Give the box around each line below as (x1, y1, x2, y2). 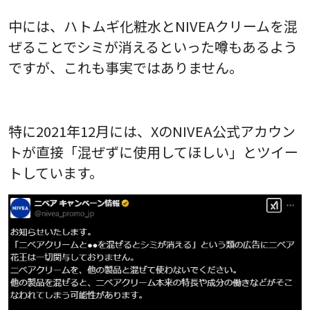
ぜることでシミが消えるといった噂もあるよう (8, 37, 298, 57)
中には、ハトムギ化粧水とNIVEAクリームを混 (8, 16, 298, 37)
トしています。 (8, 163, 103, 183)
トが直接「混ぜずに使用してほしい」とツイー (8, 142, 298, 163)
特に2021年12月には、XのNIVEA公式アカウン (8, 121, 295, 142)
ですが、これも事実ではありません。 (8, 57, 243, 78)
